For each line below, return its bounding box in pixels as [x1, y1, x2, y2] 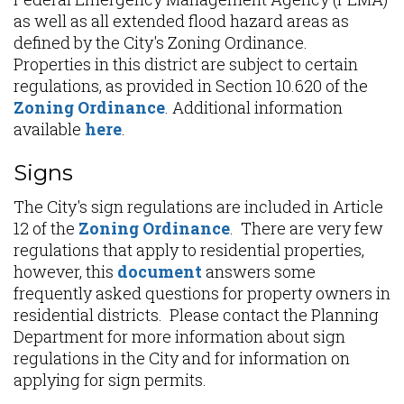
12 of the [14, 217, 78, 239]
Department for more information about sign [14, 326, 345, 347]
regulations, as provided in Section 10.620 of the [14, 75, 368, 96]
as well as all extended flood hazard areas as [14, 10, 349, 32]
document [117, 261, 202, 282]
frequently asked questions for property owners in [14, 282, 390, 304]
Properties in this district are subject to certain [14, 53, 358, 75]
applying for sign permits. [14, 369, 207, 390]
